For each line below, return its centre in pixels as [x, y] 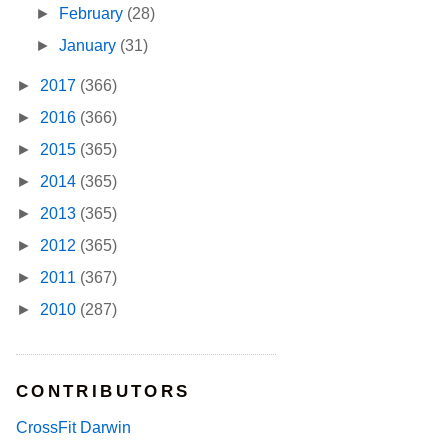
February [93, 14]
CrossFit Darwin [73, 427]
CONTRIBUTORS [103, 392]
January [90, 46]
